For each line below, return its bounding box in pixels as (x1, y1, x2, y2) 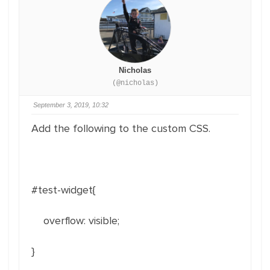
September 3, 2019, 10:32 (33, 101, 108, 108)
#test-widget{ (31, 183, 96, 196)
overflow (31, 214, 84, 227)
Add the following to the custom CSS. (31, 122, 210, 135)
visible (89, 214, 118, 227)
